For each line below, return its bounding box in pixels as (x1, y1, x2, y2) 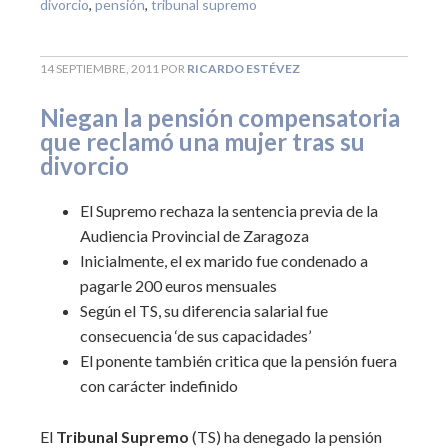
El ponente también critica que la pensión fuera (80, 351, 397, 370)
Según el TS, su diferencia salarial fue (80, 301, 328, 320)
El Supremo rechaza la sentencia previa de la (80, 201, 378, 220)
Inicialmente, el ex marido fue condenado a (80, 251, 368, 270)
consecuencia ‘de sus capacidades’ (80, 326, 311, 345)
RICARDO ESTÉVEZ (187, 61, 300, 76)
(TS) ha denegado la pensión (189, 427, 382, 446)
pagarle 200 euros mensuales (80, 276, 277, 295)
